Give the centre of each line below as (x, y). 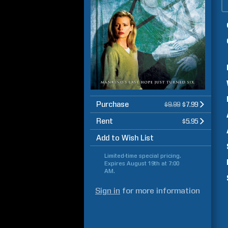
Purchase (112, 104)
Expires (116, 163)
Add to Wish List (125, 138)
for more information (160, 191)
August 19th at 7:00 (153, 163)
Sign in (108, 191)
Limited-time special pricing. (143, 156)
